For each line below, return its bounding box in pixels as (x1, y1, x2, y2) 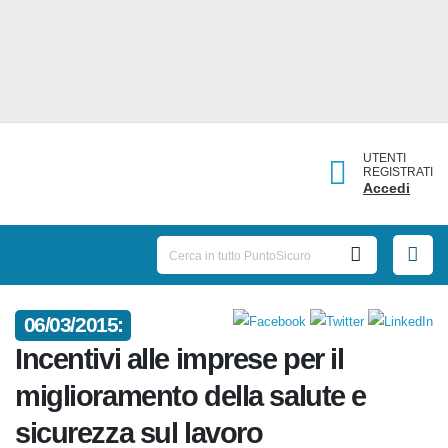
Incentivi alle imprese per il (15, 343, 344, 376)
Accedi (363, 180, 410, 196)
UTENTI (363, 151, 406, 165)
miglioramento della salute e (15, 380, 366, 413)
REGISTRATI (363, 165, 433, 179)
